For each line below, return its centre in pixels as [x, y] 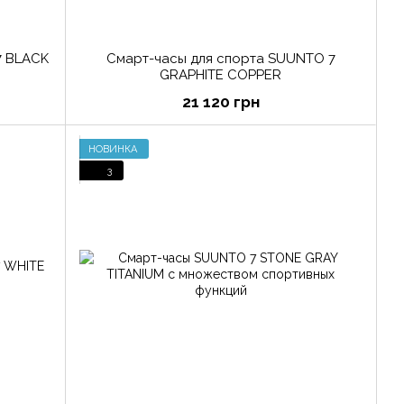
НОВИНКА [113, 149]
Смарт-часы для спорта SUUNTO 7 [220, 59]
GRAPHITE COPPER [220, 75]
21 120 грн [220, 102]
